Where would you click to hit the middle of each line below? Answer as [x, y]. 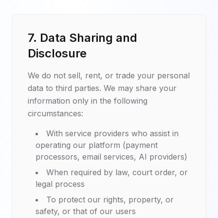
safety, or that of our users [86, 211]
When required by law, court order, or [117, 172]
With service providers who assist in [112, 133]
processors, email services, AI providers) [111, 157]
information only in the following [88, 101]
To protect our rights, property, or [110, 200]
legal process [60, 184]
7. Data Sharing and [82, 38]
